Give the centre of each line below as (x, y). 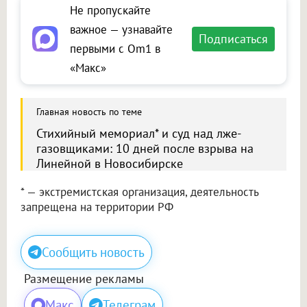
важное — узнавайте (121, 30)
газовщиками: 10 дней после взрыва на (145, 149)
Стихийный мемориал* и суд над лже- (139, 134)
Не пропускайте (110, 11)
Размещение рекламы (84, 279)
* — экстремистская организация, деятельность (139, 192)
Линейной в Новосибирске (110, 164)
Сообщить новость (93, 253)
